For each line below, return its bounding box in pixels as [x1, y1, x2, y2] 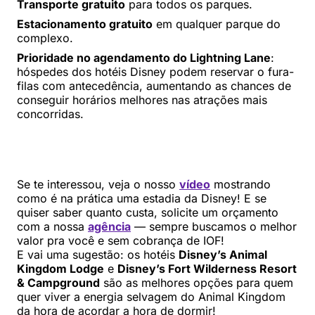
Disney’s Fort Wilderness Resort [117, 262, 297, 276]
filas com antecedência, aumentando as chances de [17, 79, 291, 94]
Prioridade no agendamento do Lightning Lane [17, 51, 271, 65]
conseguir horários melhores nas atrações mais [17, 93, 267, 108]
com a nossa [17, 219, 88, 234]
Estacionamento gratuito [17, 17, 153, 32]
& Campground [17, 276, 100, 290]
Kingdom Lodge [17, 262, 104, 276]
